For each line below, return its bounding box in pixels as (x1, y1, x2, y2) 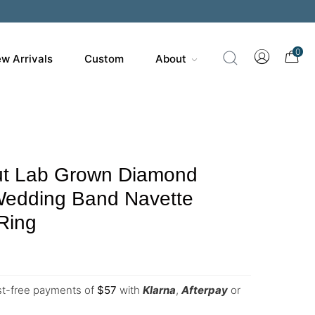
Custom (84, 52, 124, 65)
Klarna (143, 283, 176, 297)
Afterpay (181, 283, 228, 297)
